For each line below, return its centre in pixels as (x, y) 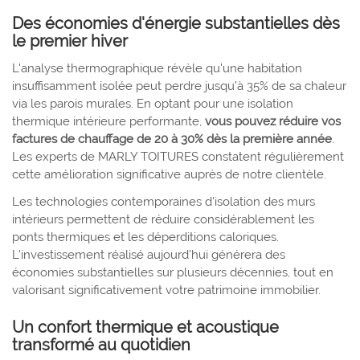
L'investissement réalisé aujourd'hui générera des (149, 254)
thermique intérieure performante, (108, 121)
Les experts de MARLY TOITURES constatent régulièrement (178, 156)
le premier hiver (70, 41)
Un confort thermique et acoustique (145, 327)
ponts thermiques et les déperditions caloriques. (145, 237)
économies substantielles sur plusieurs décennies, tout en (173, 272)
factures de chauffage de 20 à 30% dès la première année (172, 139)
